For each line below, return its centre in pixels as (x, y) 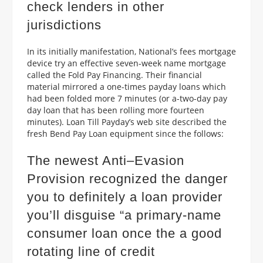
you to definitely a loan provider (125, 197)
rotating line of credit (91, 251)
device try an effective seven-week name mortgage (127, 63)
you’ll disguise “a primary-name (124, 215)
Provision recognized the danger (127, 178)
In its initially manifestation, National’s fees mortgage (131, 51)
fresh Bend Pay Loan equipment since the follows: (125, 133)
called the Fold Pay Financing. (85, 75)
